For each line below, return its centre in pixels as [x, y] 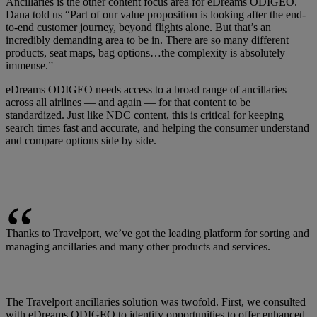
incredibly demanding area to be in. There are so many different [147, 40]
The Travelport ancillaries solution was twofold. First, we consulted [156, 301]
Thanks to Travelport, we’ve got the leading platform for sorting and [157, 233]
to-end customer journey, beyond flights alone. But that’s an [138, 27]
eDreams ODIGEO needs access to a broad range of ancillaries [146, 89]
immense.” [29, 65]
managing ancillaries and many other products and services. [138, 246]
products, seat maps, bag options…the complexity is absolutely [145, 52]
